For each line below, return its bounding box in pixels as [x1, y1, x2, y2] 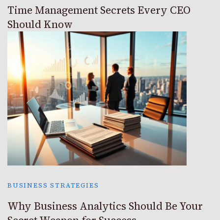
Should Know [7, 17, 73, 31]
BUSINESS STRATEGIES [7, 181, 99, 190]
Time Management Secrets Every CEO [7, 2, 191, 17]
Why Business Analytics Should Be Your [7, 199, 203, 214]
